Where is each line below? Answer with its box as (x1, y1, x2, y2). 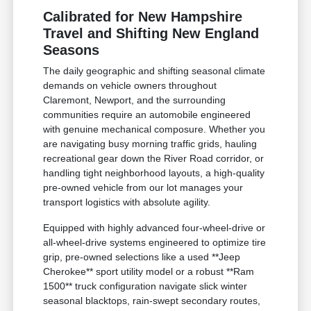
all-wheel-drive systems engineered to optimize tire (43, 237, 267, 249)
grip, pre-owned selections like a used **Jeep (43, 251, 241, 263)
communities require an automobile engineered (43, 109, 251, 121)
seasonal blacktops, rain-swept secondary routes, (43, 295, 261, 307)
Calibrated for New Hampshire (43, 9, 243, 25)
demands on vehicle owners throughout (43, 80, 217, 92)
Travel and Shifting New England (43, 26, 260, 42)
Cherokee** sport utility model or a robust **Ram (43, 266, 255, 278)
